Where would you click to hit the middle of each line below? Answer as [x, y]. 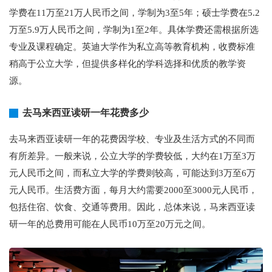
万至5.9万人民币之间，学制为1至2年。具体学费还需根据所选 [134, 30]
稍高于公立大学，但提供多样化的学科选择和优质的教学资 [127, 64]
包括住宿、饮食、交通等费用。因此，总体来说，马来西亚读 [132, 207]
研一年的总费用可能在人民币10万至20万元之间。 [110, 224]
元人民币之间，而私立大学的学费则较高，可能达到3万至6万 [132, 173]
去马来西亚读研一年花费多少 [86, 113]
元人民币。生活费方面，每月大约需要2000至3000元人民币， [133, 190]
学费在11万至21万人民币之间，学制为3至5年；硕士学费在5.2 [134, 13]
